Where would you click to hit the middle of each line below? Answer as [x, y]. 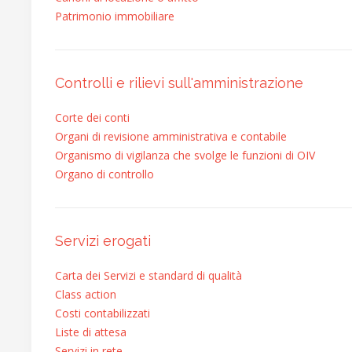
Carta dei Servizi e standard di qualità [148, 275]
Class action [86, 294]
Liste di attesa [91, 332]
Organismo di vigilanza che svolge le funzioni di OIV [185, 155]
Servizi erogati [103, 241]
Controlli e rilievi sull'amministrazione [179, 83]
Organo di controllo [104, 174]
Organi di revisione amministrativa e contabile [171, 136]
